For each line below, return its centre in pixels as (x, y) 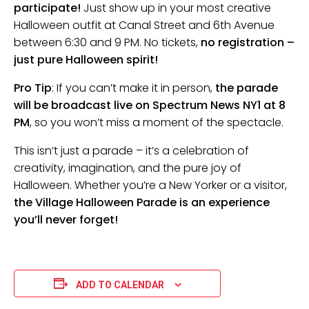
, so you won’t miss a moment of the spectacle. (157, 123)
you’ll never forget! (66, 220)
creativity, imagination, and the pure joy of (128, 168)
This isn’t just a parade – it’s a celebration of (131, 151)
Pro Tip (33, 88)
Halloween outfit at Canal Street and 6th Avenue (144, 26)
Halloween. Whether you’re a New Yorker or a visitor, (150, 186)
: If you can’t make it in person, (133, 88)
